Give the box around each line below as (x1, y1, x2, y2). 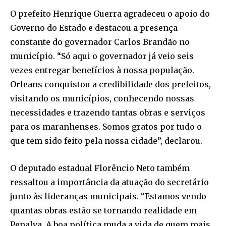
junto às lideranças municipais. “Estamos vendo (10, 191, 206, 202)
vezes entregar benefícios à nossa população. (10, 65, 194, 76)
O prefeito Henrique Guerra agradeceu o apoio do (10, 9, 210, 19)
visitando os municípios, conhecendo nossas (10, 93, 194, 104)
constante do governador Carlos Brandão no (10, 37, 190, 47)
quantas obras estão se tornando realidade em (10, 205, 197, 216)
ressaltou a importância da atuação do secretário (10, 177, 209, 188)
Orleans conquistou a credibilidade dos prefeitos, (10, 79, 211, 90)
